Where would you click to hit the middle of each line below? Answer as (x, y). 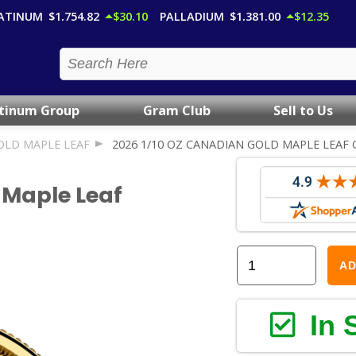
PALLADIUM (192, 16)
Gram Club (176, 110)
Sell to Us (303, 110)
